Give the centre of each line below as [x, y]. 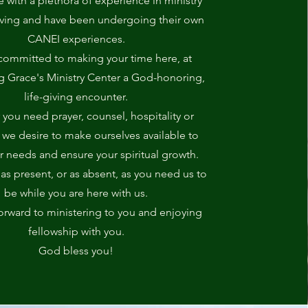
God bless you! [76, 251]
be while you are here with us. [76, 193]
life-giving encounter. [76, 97]
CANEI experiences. [76, 39]
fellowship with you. [76, 231]
